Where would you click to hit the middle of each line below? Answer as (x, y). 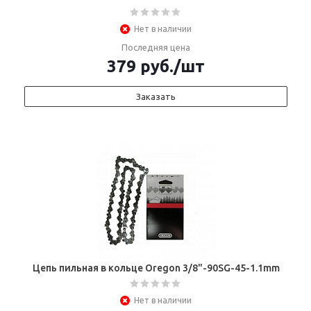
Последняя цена (156, 47)
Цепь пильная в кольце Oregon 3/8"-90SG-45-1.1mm (156, 268)
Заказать (156, 96)
